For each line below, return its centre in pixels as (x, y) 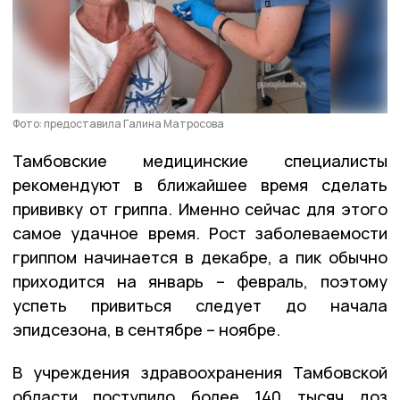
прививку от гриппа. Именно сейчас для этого (200, 208)
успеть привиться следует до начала (200, 305)
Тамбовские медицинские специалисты (200, 160)
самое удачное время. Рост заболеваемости (200, 233)
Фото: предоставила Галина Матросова (118, 123)
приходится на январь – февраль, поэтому (200, 281)
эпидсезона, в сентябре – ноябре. (146, 329)
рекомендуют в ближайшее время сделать (200, 184)
